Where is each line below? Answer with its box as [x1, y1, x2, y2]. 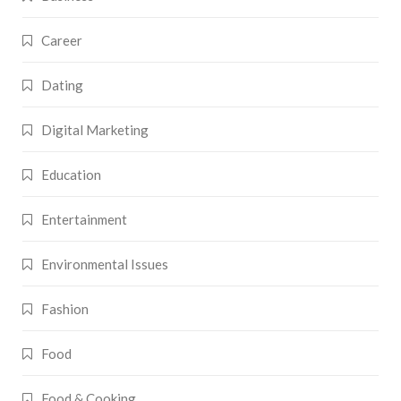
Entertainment [41, 211, 127, 228]
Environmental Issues [41, 256, 168, 273]
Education [41, 166, 101, 183]
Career [41, 32, 82, 49]
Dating [41, 77, 83, 94]
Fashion [41, 301, 89, 318]
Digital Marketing [41, 122, 149, 139]
